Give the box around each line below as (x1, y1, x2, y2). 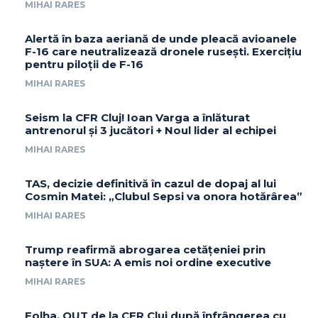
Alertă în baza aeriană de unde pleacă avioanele (25, 31, 297, 45)
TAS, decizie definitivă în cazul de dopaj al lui (25, 176, 276, 190)
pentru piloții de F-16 (25, 57, 143, 71)
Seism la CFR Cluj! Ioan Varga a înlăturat (25, 110, 250, 124)
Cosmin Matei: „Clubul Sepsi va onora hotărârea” (25, 189, 302, 203)
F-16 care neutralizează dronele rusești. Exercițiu (25, 44, 302, 58)
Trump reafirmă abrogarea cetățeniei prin (25, 242, 265, 256)
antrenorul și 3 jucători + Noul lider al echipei (25, 123, 276, 137)
